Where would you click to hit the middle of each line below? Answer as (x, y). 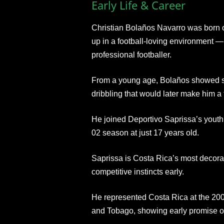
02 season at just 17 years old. (145, 133)
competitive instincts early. (137, 172)
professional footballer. (131, 55)
